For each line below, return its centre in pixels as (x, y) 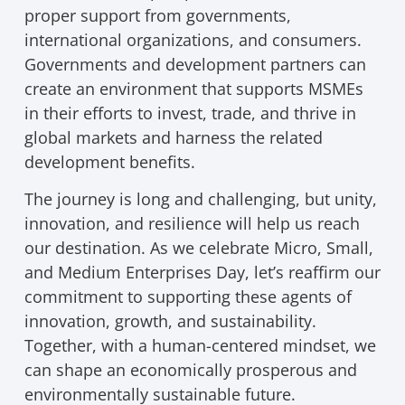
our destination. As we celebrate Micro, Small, (198, 248)
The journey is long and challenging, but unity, (200, 199)
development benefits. (109, 161)
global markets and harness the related (173, 137)
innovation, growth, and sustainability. (170, 321)
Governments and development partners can (195, 64)
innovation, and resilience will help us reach (192, 224)
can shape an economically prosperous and (190, 370)
